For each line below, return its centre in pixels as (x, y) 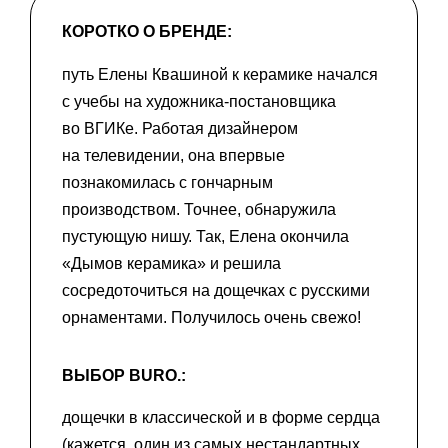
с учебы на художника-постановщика (199, 101)
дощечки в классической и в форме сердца (221, 418)
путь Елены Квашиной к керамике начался (220, 74)
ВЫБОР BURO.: (124, 375)
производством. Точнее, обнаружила (199, 209)
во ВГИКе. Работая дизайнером (180, 128)
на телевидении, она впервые (173, 155)
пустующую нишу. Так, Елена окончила (205, 236)
